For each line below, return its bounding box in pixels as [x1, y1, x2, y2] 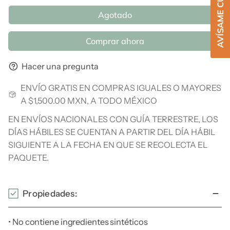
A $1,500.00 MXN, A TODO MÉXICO [20, 95, 157, 106]
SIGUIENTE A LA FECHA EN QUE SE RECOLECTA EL [8, 139, 208, 150]
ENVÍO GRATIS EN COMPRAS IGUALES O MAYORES [20, 82, 221, 93]
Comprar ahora [86, 36, 144, 47]
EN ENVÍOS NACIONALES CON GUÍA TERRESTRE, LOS [8, 113, 219, 124]
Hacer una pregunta [22, 61, 99, 72]
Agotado [98, 10, 132, 21]
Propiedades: [23, 188, 78, 199]
